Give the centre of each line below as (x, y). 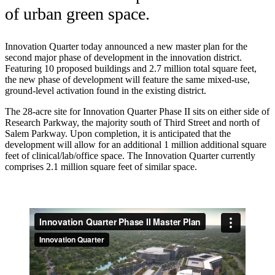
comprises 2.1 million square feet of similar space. (101, 166)
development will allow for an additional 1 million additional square (136, 144)
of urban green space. (77, 14)
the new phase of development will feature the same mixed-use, (127, 79)
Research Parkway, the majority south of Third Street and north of (132, 122)
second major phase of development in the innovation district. (123, 57)
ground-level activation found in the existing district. (106, 90)
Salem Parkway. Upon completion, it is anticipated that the (118, 133)
